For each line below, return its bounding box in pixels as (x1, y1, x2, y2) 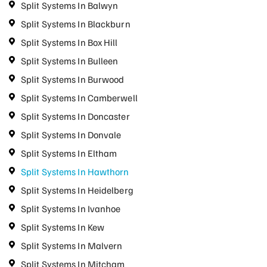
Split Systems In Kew (21, 221, 104, 233)
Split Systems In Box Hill (21, 36, 118, 48)
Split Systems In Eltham (21, 147, 117, 159)
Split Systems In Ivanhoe (21, 203, 121, 215)
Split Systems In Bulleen (21, 55, 119, 67)
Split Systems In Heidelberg (21, 184, 133, 196)
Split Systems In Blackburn (21, 18, 131, 30)
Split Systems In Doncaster (21, 110, 130, 122)
